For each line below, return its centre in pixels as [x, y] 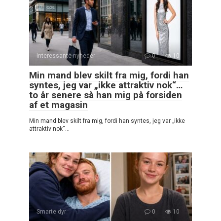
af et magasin [58, 105]
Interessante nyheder [66, 55]
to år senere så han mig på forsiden [106, 95]
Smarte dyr [51, 211]
